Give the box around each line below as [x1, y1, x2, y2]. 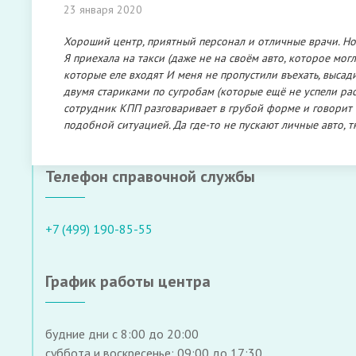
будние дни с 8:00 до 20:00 [45, 326, 199, 342]
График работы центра [45, 271, 211, 292]
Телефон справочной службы [45, 166, 255, 187]
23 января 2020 [64, 2, 142, 17]
